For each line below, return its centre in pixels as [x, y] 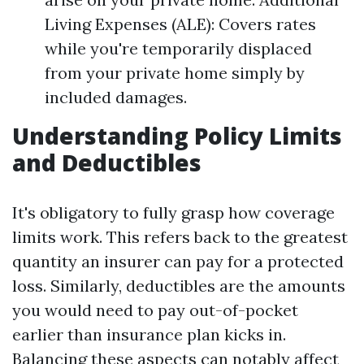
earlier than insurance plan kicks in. [149, 334]
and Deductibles [107, 162]
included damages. [116, 97]
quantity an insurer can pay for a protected [178, 261]
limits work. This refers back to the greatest [180, 237]
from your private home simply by [175, 73]
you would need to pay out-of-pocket [155, 310]
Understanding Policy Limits [177, 136]
